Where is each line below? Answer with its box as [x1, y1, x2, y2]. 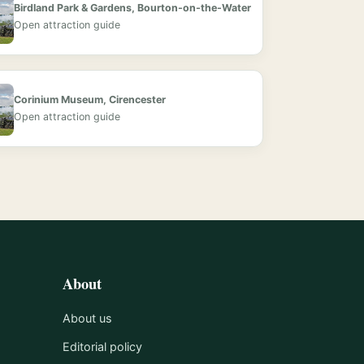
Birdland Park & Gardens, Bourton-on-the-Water [14, 2, 252, 15]
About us [63, 310, 113, 325]
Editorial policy [63, 339, 143, 353]
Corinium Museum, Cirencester [14, 93, 167, 106]
